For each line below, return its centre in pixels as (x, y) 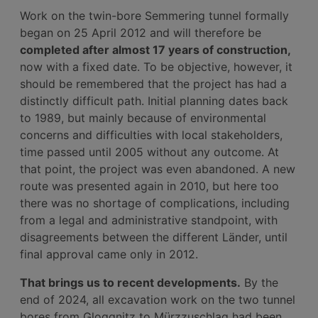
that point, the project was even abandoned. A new (158, 169)
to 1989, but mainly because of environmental (143, 117)
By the (259, 282)
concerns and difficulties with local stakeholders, (151, 135)
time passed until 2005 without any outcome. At (149, 152)
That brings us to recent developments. (130, 282)
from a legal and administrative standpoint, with (149, 220)
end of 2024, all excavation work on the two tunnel (158, 299)
